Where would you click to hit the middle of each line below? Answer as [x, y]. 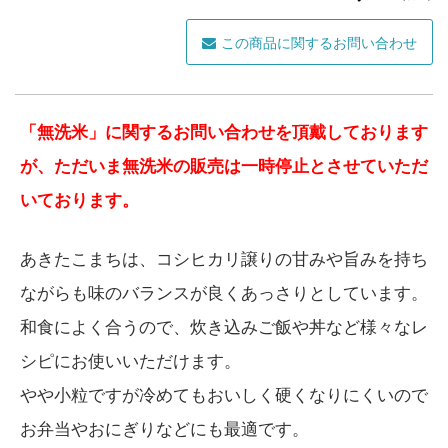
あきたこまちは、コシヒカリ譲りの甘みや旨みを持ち [223, 258]
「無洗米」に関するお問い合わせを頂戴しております [223, 132]
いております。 [79, 200]
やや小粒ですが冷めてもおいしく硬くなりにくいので [223, 394]
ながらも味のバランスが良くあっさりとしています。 [223, 292]
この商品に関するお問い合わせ [319, 43]
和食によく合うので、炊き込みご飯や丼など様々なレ [223, 326]
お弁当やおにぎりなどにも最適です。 [164, 428]
